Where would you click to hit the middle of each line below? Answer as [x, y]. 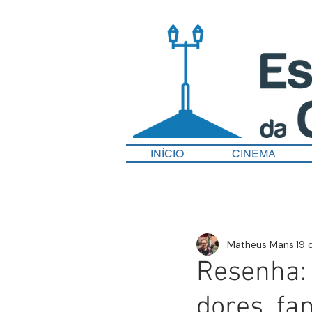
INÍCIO [167, 154]
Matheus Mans [260, 244]
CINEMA [253, 154]
